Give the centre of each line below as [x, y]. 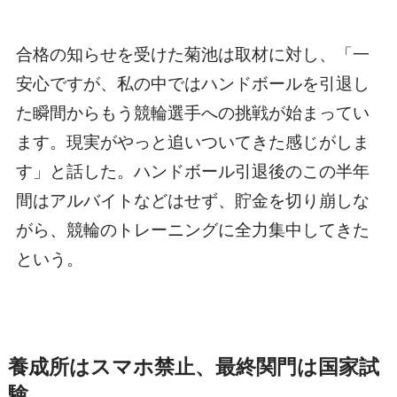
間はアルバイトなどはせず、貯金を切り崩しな [192, 200]
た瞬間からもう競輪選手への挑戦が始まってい [192, 113]
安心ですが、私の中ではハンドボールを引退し [192, 83]
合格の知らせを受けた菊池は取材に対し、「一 [192, 54]
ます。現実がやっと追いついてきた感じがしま [192, 142]
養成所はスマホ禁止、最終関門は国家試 [193, 368]
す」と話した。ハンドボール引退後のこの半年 [192, 171]
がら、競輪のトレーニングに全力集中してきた [192, 230]
